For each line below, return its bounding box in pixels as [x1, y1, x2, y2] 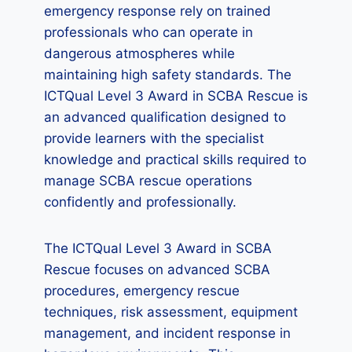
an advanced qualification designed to [44, 109, 286, 125]
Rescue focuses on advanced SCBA [44, 262, 270, 277]
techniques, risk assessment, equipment [44, 304, 298, 320]
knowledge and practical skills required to [44, 152, 306, 167]
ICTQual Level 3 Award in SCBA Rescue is [44, 88, 308, 104]
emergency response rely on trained [44, 3, 271, 19]
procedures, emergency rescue [44, 283, 240, 299]
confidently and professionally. [44, 194, 236, 210]
